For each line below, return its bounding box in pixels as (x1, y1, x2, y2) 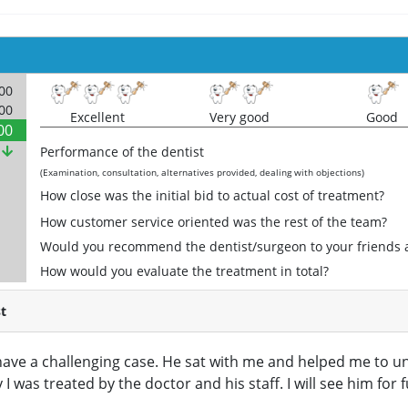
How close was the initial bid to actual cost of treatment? (40, 187, 384, 205)
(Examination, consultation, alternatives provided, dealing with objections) (40, 167, 364, 179)
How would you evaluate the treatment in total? (40, 262, 329, 280)
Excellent (70, 108, 125, 127)
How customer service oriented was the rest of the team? (40, 213, 387, 231)
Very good (209, 108, 270, 127)
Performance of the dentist (40, 143, 204, 161)
